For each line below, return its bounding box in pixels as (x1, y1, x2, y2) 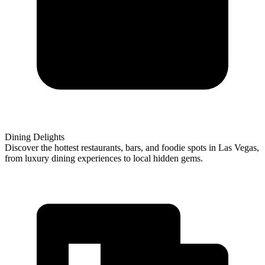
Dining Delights (5, 131, 64, 142)
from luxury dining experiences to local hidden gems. (5, 153, 203, 163)
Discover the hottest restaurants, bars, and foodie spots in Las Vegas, (5, 142, 259, 153)
